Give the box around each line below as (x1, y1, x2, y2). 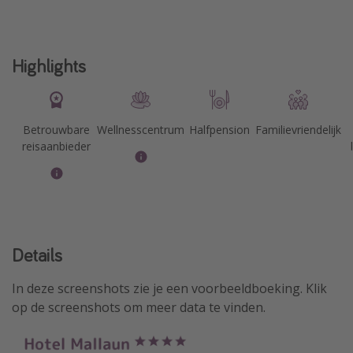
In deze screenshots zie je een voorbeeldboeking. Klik (12, 279, 327, 297)
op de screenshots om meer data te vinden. (12, 298, 266, 316)
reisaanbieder (22, 138, 91, 154)
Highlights (12, 53, 86, 78)
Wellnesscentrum (97, 121, 185, 137)
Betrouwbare (23, 121, 91, 137)
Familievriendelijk (255, 121, 342, 137)
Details (12, 242, 62, 267)
